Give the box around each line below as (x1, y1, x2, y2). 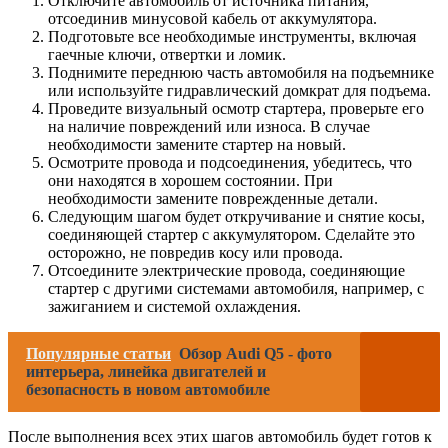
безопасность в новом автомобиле (26, 380, 270, 398)
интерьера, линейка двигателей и (26, 362, 266, 380)
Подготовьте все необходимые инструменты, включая (48, 27, 416, 45)
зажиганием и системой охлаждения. (48, 297, 301, 315)
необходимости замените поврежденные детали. (48, 189, 378, 207)
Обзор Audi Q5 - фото (179, 344, 332, 362)
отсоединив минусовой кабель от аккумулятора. (48, 9, 377, 27)
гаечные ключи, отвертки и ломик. (48, 45, 286, 63)
